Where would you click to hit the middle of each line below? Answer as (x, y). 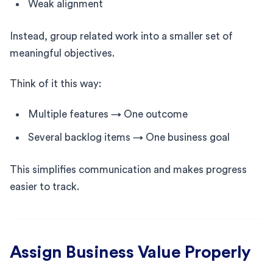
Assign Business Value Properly (130, 252)
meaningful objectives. (62, 53)
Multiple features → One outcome (108, 114)
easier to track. (44, 186)
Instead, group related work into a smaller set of (121, 36)
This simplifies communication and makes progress (128, 169)
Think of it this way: (55, 83)
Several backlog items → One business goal (129, 137)
